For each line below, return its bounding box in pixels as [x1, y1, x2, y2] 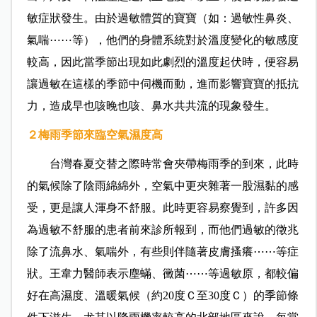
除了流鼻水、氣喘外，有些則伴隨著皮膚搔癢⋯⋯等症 [26, 246, 299, 258]
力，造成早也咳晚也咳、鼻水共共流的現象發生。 [26, 100, 276, 113]
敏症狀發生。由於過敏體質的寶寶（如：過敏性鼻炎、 [26, 12, 299, 25]
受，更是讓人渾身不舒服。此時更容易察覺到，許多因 [26, 202, 299, 214]
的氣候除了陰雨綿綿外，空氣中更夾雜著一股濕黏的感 [26, 180, 299, 192]
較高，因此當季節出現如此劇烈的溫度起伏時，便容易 [26, 56, 299, 69]
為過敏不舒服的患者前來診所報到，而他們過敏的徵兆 [26, 224, 299, 236]
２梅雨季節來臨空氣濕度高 [26, 129, 163, 142]
